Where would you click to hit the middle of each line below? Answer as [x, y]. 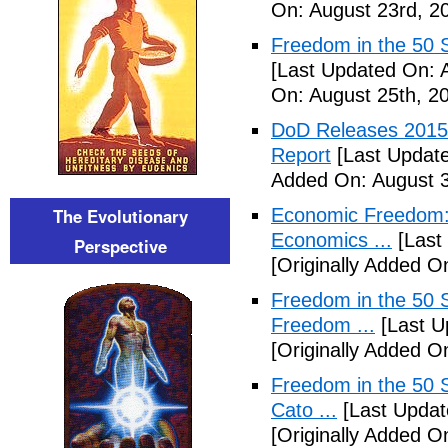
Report [301, 155]
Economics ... [331, 240]
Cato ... [304, 410]
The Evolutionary [120, 216]
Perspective [120, 246]
